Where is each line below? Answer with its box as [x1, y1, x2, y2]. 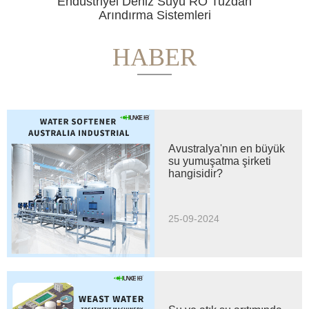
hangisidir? [168, 167, 223, 179]
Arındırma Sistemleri [98, 8, 211, 22]
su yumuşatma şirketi [168, 154, 271, 167]
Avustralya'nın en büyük [168, 142, 285, 154]
